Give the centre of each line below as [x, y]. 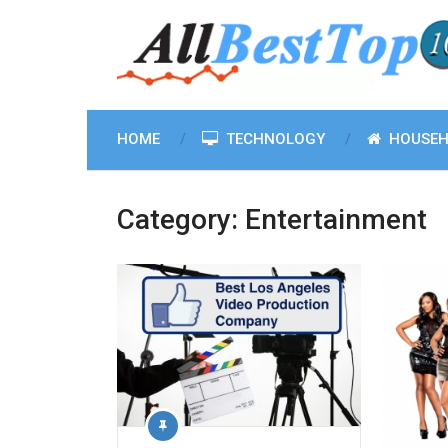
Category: [181, 219]
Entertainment [336, 219]
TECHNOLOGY [273, 139]
